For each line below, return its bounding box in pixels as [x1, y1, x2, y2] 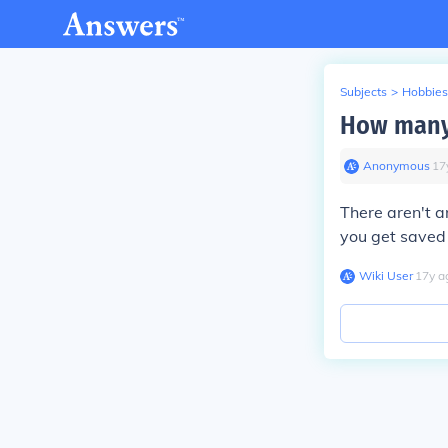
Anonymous [363, 158, 430, 173]
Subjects [340, 84, 387, 99]
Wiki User [359, 268, 413, 283]
